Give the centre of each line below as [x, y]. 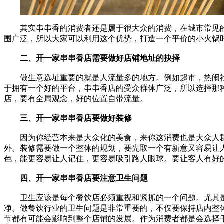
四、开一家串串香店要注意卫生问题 [84, 178]
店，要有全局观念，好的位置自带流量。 [76, 98]
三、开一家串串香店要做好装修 [76, 118]
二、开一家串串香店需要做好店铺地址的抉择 [100, 58]
